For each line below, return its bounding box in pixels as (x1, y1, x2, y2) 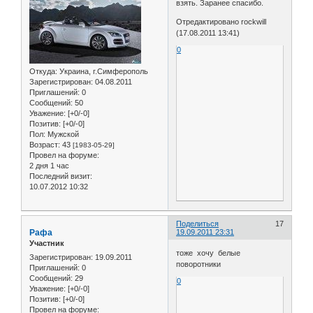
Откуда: (29, 66, 57, 75)
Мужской (45, 129, 79, 138)
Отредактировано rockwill (176, 17, 267, 26)
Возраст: (29, 140, 60, 149)
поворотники (176, 259, 221, 268)
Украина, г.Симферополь (57, 66, 148, 75)
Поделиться (176, 219, 219, 228)
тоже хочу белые (176, 248, 243, 257)
